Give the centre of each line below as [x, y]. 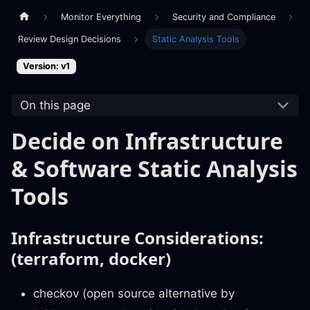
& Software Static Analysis [154, 169]
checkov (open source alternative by [134, 294]
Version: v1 [46, 66]
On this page [55, 105]
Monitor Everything [101, 17]
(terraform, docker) [91, 259]
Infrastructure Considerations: [137, 238]
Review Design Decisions [70, 39]
